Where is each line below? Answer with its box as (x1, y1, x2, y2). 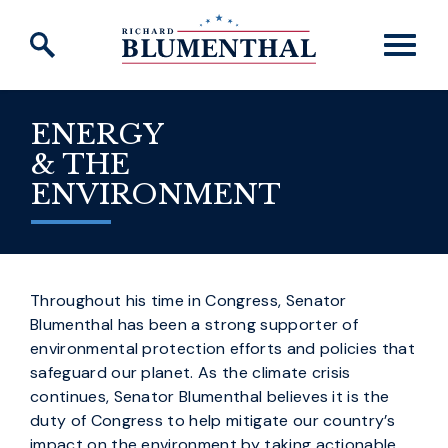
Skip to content (19, 18, 134, 39)
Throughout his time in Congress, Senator (30, 290, 347, 311)
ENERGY (31, 117, 172, 152)
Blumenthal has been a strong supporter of (30, 314, 359, 335)
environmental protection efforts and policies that (30, 338, 416, 359)
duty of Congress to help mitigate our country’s (30, 410, 396, 431)
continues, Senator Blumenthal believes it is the (30, 386, 390, 407)
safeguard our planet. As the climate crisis (30, 362, 351, 383)
